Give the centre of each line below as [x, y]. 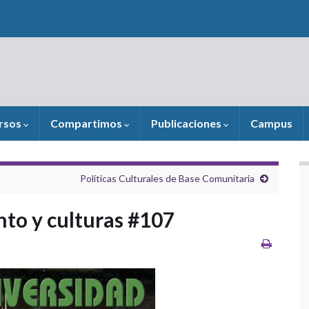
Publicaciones [187, 123]
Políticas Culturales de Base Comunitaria [167, 178]
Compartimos [87, 123]
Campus [271, 123]
